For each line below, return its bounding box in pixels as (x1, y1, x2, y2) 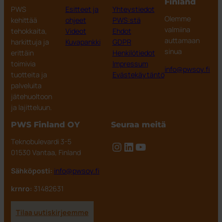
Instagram (111, 138, 166, 155)
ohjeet (65, 15, 86, 25)
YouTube (134, 138, 181, 155)
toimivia (10, 58, 36, 68)
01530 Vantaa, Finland (10, 148, 81, 158)
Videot (65, 26, 86, 36)
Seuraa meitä (111, 120, 166, 130)
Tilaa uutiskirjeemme (15, 208, 89, 218)
